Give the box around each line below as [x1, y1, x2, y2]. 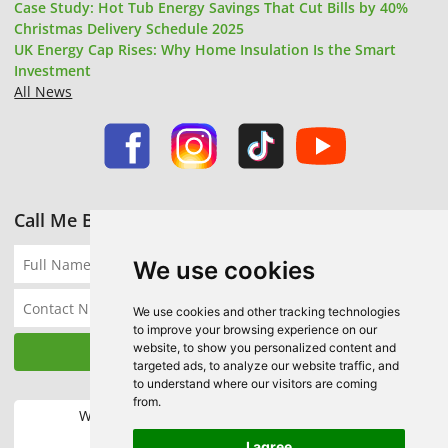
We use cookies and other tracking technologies [132, 304, 400, 319]
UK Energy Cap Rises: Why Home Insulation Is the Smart [14, 39, 397, 59]
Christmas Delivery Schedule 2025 [14, 18, 245, 38]
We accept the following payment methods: [79, 406, 369, 426]
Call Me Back [14, 207, 124, 232]
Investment [14, 60, 92, 80]
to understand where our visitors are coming [132, 376, 377, 391]
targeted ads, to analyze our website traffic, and [132, 358, 399, 373]
